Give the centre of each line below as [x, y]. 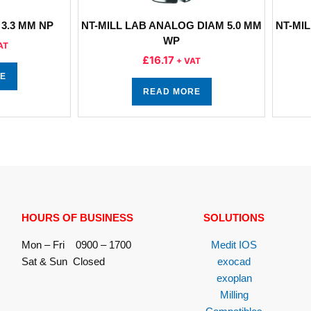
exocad [234, 261]
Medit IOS [234, 245]
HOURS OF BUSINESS [77, 218]
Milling [234, 295]
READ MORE [171, 92]
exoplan [234, 278]
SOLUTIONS [234, 218]
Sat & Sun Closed [63, 261]
